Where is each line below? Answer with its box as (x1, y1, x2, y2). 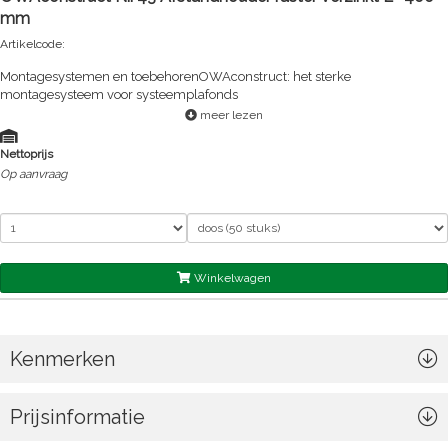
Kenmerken (10, 347, 115, 371)
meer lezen (197, 108, 263, 122)
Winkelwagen (191, 271, 271, 285)
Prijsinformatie (10, 405, 145, 429)
